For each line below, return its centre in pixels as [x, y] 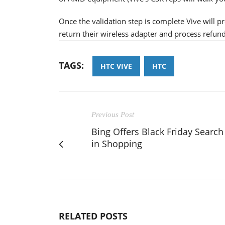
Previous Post [113, 114]
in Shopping [117, 143]
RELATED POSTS [93, 216]
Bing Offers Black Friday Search [157, 131]
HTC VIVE [116, 66]
